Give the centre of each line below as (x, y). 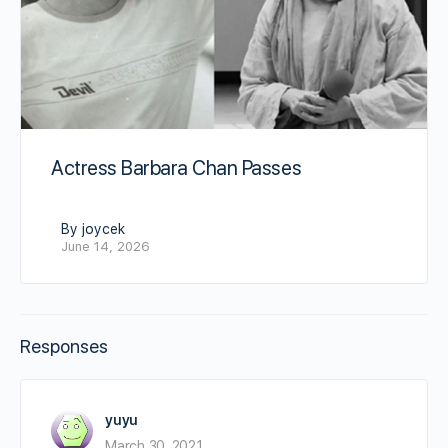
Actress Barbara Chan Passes (176, 168)
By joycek (93, 229)
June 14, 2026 (105, 247)
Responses (64, 347)
